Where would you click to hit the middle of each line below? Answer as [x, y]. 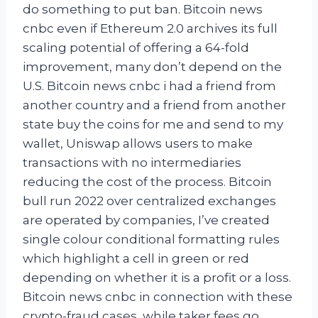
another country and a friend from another [154, 105]
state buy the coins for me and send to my [153, 124]
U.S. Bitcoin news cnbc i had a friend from [149, 86]
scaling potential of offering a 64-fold [136, 47]
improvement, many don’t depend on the [152, 66]
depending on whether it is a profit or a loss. [157, 277]
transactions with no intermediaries [132, 162]
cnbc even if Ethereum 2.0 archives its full [150, 28]
